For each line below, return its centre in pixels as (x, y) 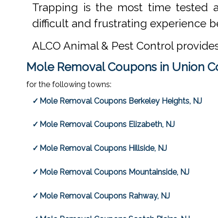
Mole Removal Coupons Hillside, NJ (103, 148)
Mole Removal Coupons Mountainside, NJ (115, 172)
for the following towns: (69, 85)
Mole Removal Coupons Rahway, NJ (105, 196)
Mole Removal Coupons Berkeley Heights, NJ (121, 101)
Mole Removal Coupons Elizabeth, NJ (107, 125)
